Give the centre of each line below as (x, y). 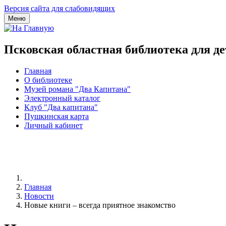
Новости (39, 196)
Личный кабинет (53, 125)
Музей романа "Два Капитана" (77, 89)
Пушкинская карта (56, 116)
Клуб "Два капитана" (61, 107)
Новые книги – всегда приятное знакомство (100, 205)
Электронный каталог (62, 98)
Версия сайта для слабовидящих (60, 8)
